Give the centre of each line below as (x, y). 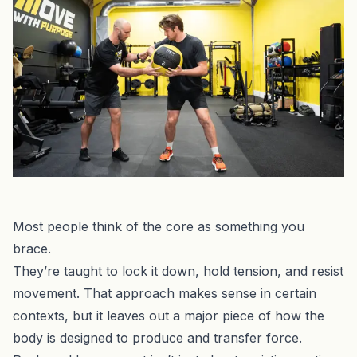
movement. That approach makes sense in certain (165, 293)
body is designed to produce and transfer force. (157, 337)
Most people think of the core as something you (159, 226)
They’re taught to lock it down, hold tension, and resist (178, 271)
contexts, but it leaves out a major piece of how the (169, 315)
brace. (32, 248)
